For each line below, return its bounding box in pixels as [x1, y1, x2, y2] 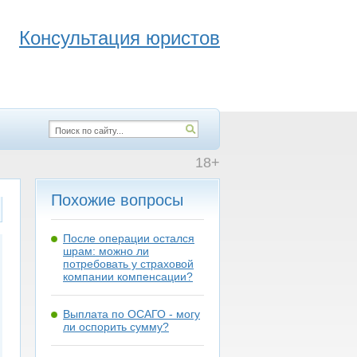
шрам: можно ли [63, 245, 149, 257]
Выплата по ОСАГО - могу [63, 308, 200, 320]
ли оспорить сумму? [63, 320, 169, 333]
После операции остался [63, 232, 194, 245]
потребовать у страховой [63, 257, 194, 270]
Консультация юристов [19, 27, 220, 49]
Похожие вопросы [51, 191, 183, 209]
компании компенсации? [63, 270, 193, 283]
